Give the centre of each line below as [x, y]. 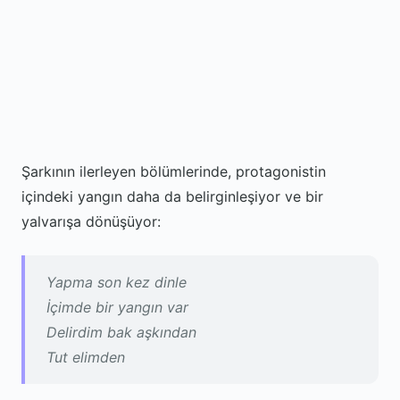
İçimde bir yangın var [117, 307]
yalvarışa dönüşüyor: [91, 221]
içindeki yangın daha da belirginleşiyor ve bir [172, 196]
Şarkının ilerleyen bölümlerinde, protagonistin [174, 171]
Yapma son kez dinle [117, 282]
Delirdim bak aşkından [121, 332]
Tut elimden [86, 357]
